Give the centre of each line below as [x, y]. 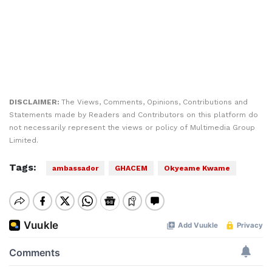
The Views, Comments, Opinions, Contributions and [155, 102]
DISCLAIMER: [35, 102]
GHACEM [131, 168]
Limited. [24, 141]
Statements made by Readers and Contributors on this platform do [134, 115]
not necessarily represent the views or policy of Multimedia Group [132, 128]
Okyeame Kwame [197, 168]
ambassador [75, 168]
